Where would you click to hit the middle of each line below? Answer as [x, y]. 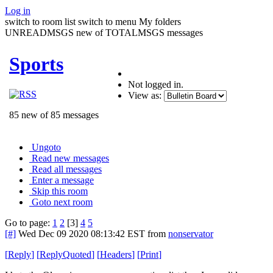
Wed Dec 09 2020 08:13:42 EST [82, 233]
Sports [36, 64]
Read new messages [70, 158]
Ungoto [46, 147]
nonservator [191, 233]
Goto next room [62, 202]
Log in [18, 10]
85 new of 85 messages [54, 115]
